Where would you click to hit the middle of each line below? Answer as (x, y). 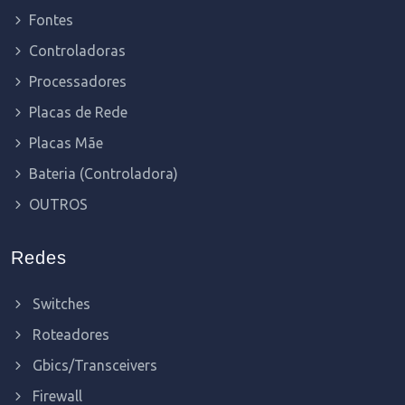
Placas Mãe (66, 142)
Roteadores (69, 334)
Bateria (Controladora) (104, 173)
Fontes (51, 19)
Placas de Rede (78, 112)
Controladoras (77, 50)
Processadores (78, 81)
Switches (60, 303)
